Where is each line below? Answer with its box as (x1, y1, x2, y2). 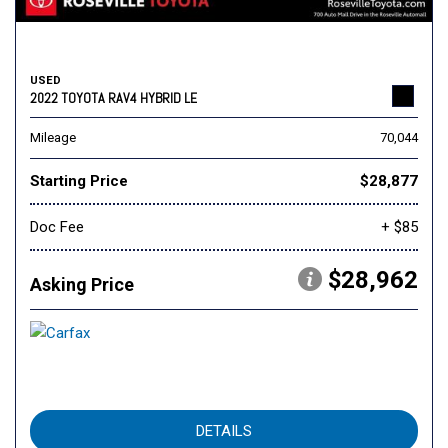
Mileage (30, 130, 76, 146)
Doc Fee (30, 218, 84, 237)
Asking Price (30, 274, 134, 296)
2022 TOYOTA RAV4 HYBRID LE (30, 89, 197, 108)
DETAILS (196, 422, 252, 441)
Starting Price (30, 172, 128, 191)
